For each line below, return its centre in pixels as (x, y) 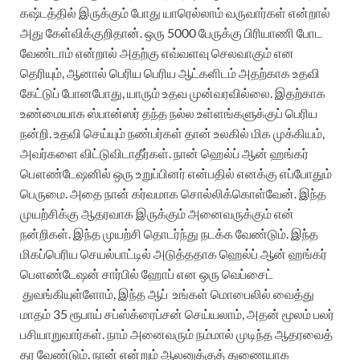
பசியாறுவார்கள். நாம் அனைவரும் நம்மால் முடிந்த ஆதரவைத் (176, 334)
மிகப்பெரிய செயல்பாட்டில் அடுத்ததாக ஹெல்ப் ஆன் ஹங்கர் (174, 254)
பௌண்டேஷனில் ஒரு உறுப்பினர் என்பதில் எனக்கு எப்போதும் (176, 174)
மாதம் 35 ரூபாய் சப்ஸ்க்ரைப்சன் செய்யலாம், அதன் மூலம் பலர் (177, 314)
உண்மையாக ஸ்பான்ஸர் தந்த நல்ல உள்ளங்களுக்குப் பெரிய (169, 113)
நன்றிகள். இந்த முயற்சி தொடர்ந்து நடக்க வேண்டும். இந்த (169, 234)
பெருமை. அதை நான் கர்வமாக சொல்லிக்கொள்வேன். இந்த (173, 194)
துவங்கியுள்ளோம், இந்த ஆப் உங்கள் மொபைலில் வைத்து (167, 294)
